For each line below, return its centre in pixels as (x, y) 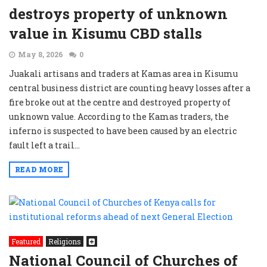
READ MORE (39, 169)
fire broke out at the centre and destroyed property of (120, 102)
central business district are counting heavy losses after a (130, 88)
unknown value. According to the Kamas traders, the (119, 117)
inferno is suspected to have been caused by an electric (123, 131)
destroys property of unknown (118, 14)
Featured (26, 241)
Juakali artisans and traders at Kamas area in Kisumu (123, 74)
